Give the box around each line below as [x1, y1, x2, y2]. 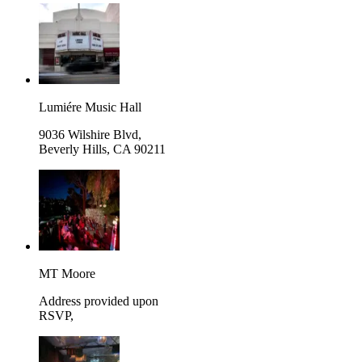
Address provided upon [39, 293, 158, 308]
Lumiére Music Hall [39, 99, 141, 114]
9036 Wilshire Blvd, [39, 127, 141, 141]
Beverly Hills [39, 141, 107, 156]
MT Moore [39, 266, 95, 280]
